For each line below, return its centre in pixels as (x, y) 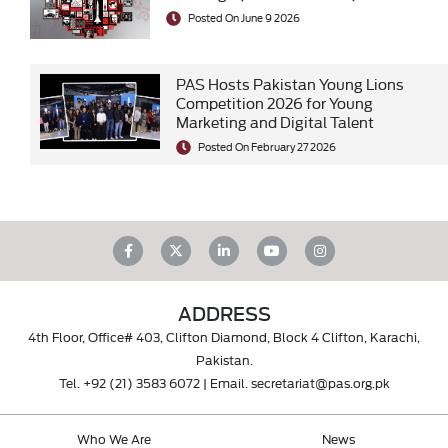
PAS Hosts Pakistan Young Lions (290, 84)
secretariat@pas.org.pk (320, 382)
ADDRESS (224, 313)
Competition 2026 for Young (274, 103)
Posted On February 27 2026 (266, 147)
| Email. (225, 382)
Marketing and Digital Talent (275, 122)
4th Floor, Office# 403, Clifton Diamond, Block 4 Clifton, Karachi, (224, 336)
